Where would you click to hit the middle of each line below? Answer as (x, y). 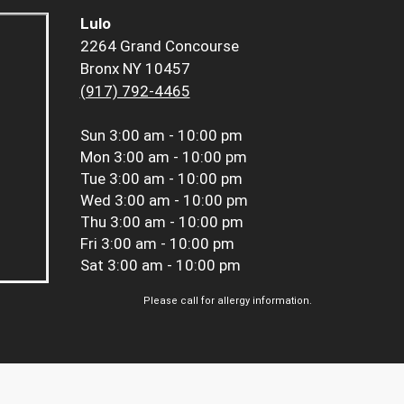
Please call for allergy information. (228, 301)
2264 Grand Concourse (159, 46)
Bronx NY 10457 (135, 69)
